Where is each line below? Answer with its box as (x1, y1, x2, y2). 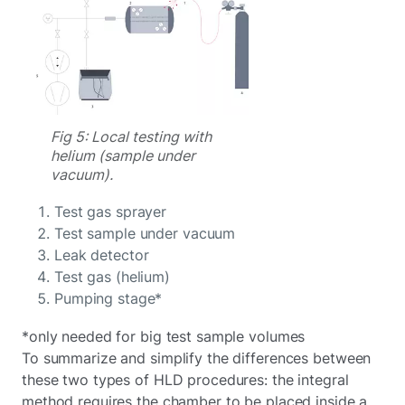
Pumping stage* (54, 288, 163, 307)
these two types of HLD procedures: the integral (22, 370, 349, 389)
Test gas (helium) (54, 267, 171, 286)
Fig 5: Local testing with (51, 127, 212, 146)
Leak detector (54, 245, 154, 264)
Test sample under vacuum (54, 223, 240, 242)
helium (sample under (51, 146, 195, 165)
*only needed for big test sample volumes (22, 326, 310, 345)
